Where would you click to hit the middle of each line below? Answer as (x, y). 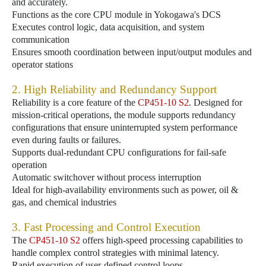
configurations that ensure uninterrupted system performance (125, 127)
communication (41, 39)
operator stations (42, 64)
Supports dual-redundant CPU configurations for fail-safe (119, 152)
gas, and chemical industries (64, 202)
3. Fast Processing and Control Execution (106, 227)
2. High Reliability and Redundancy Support (114, 89)
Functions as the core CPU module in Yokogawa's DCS (116, 15)
